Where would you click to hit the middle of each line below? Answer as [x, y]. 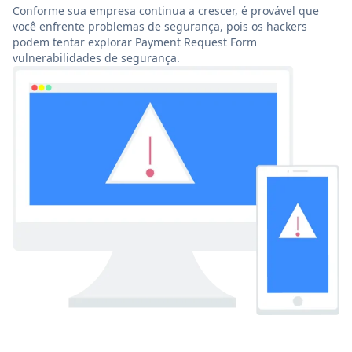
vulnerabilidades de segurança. [96, 58]
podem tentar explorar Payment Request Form [135, 42]
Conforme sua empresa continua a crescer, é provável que [166, 11]
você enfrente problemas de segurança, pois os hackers [160, 27]
